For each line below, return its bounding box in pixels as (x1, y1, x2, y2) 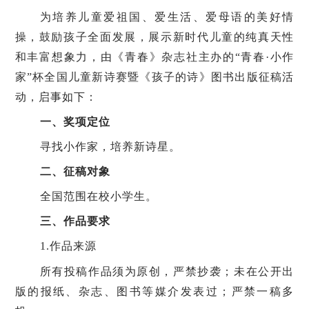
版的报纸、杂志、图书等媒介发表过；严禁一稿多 (14, 285, 295, 297)
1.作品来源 (39, 240, 97, 252)
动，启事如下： (14, 90, 97, 103)
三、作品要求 (39, 215, 110, 228)
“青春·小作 (235, 50, 295, 63)
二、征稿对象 (39, 165, 110, 177)
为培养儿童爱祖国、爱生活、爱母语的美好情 (39, 10, 295, 23)
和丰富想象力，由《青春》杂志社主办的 (14, 50, 235, 63)
